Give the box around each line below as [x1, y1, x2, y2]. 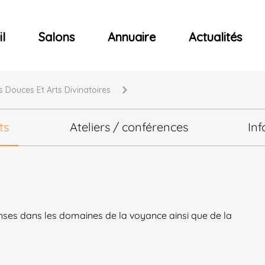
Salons [38, 30, 75, 44]
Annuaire [108, 30, 156, 44]
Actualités [189, 30, 242, 44]
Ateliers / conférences [70, 119, 188, 134]
